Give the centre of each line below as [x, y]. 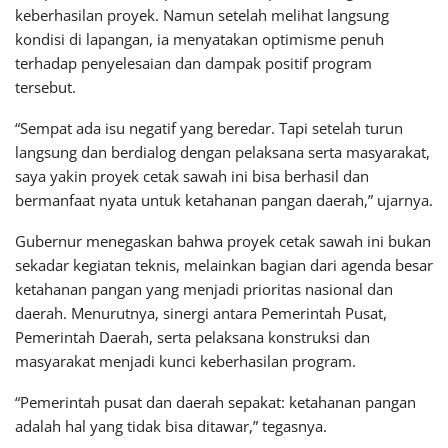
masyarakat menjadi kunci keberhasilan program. [185, 360]
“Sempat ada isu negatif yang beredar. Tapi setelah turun [209, 127]
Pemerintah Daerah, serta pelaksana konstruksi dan [192, 336]
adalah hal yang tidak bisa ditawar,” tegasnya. [171, 425]
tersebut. [45, 86]
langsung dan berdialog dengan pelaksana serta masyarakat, [222, 151]
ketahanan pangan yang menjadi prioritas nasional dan [204, 288]
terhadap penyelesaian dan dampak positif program [193, 62]
